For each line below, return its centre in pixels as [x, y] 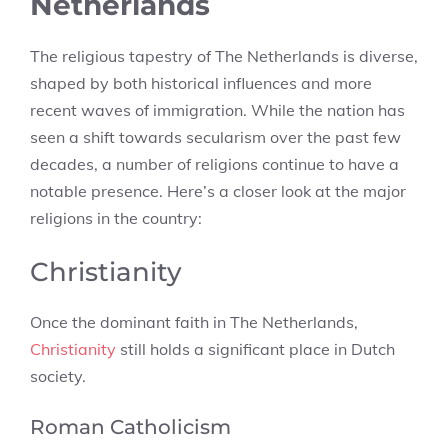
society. [58, 376]
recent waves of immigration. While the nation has [217, 110]
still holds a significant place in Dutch [255, 349]
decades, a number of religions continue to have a [214, 164]
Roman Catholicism [130, 427]
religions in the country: [116, 218]
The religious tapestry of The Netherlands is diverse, [224, 56]
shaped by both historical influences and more [201, 83]
